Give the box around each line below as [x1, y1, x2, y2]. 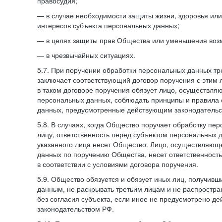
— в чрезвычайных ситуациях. [37, 50, 135, 60]
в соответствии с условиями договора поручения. [37, 159, 198, 169]
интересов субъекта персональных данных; [37, 20, 179, 30]
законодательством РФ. [37, 204, 114, 214]
